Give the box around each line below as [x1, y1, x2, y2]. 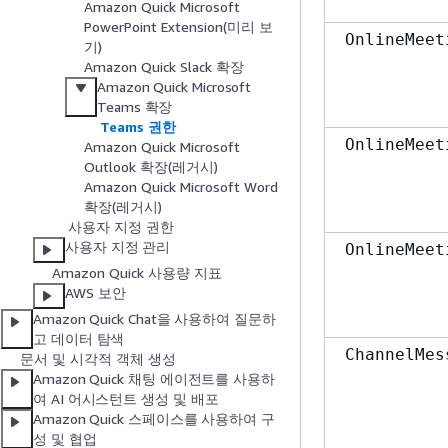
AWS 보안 [65, 284, 126, 302]
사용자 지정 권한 [68, 218, 174, 236]
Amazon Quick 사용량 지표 [52, 264, 222, 282]
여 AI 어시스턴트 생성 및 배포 [33, 390, 219, 408]
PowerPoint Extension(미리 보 [84, 18, 273, 36]
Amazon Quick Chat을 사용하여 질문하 [33, 310, 276, 328]
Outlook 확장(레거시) [84, 158, 218, 176]
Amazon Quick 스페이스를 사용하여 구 [33, 410, 275, 428]
